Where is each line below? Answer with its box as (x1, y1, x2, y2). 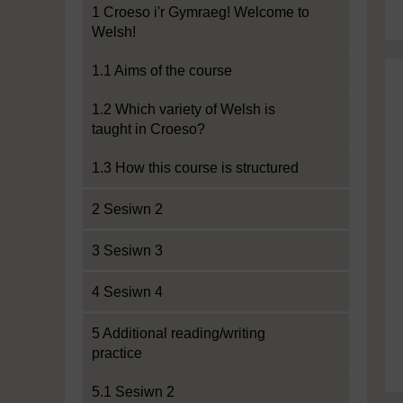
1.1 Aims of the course (92, 63, 232, 78)
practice (92, 345, 142, 361)
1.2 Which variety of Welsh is (92, 102, 275, 117)
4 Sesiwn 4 (92, 284, 163, 300)
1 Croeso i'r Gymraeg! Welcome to (92, 4, 309, 20)
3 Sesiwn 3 (92, 243, 163, 258)
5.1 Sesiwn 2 (92, 384, 175, 399)
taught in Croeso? (92, 121, 205, 137)
